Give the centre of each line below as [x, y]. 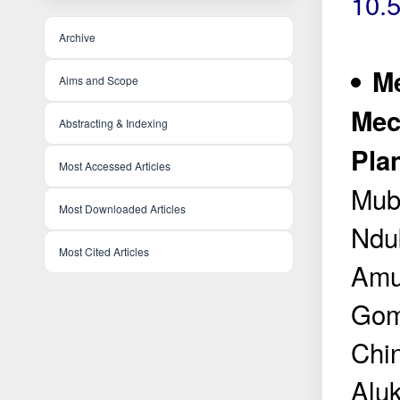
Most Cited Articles [104, 252]
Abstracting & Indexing [113, 123]
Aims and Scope [99, 80]
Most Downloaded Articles [122, 209]
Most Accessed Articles [115, 166]
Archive [77, 37]
